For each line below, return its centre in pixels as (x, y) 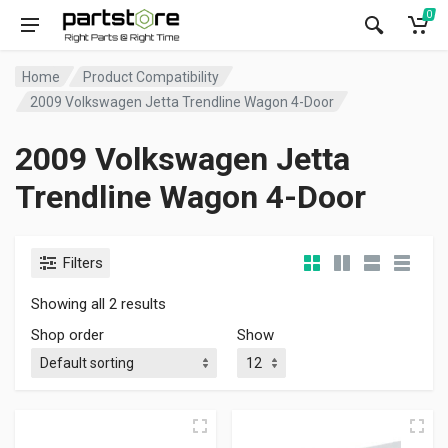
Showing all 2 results (98, 304)
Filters (83, 263)
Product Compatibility (151, 76)
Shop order (67, 335)
